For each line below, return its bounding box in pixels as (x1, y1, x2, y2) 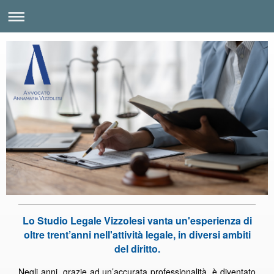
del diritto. (114, 241, 160, 256)
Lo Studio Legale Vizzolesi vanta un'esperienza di (22, 213, 252, 228)
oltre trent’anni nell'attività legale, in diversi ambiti (23, 227, 251, 242)
